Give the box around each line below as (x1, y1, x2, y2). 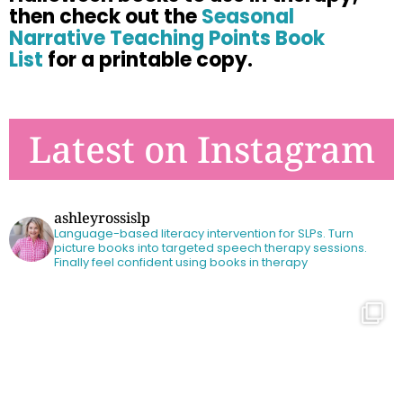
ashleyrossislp (54, 208, 150, 228)
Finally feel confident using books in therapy (54, 254, 308, 272)
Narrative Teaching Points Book (9, 24, 325, 53)
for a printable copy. (48, 46, 253, 75)
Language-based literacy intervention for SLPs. (54, 225, 326, 243)
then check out (9, 3, 164, 31)
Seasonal (201, 3, 294, 31)
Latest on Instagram (28, 124, 375, 175)
